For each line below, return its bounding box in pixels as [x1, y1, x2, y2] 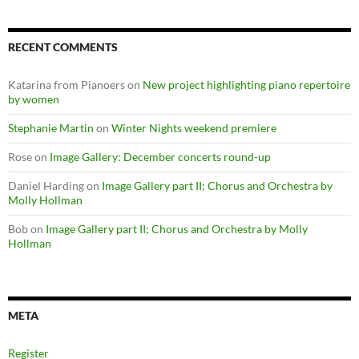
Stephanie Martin [8, 121, 94, 135]
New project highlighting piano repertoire [143, 78, 350, 92]
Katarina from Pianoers [8, 78, 125, 92]
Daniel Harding [8, 179, 84, 193]
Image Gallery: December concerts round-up [50, 150, 271, 164]
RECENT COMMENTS [8, 40, 118, 54]
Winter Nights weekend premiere [111, 121, 276, 135]
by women [8, 92, 59, 107]
